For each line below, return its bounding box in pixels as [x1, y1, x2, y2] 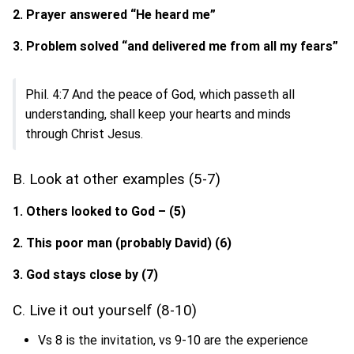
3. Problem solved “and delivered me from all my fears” [13, 39, 338, 55]
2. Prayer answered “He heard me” [13, 7, 219, 23]
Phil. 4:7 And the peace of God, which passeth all [25, 87, 295, 103]
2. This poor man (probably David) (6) [13, 235, 235, 251]
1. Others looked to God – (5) [13, 204, 189, 220]
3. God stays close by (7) [13, 267, 161, 283]
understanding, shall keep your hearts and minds [25, 107, 291, 122]
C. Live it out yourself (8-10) [13, 302, 201, 320]
